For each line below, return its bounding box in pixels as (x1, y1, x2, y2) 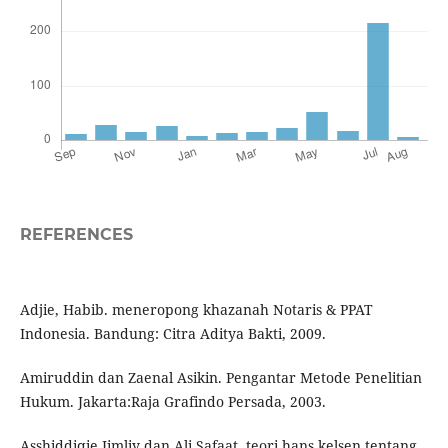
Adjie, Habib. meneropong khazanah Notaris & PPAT (19, 300, 373, 320)
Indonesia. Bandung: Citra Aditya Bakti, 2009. (19, 324, 326, 344)
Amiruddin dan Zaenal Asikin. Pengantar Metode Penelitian (19, 368, 422, 388)
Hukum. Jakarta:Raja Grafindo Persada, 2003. (19, 392, 326, 412)
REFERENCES (19, 225, 133, 245)
